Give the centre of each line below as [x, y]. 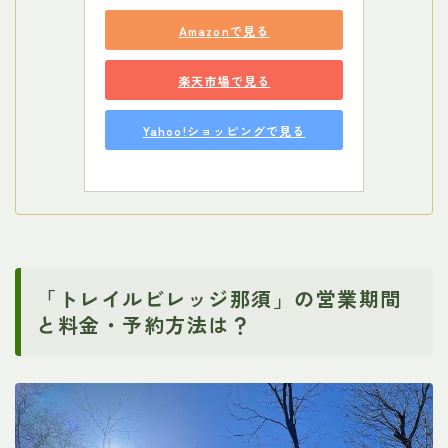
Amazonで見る [224, 30]
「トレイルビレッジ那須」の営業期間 [219, 298]
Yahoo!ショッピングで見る [224, 130]
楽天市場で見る [224, 80]
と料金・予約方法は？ [143, 324]
